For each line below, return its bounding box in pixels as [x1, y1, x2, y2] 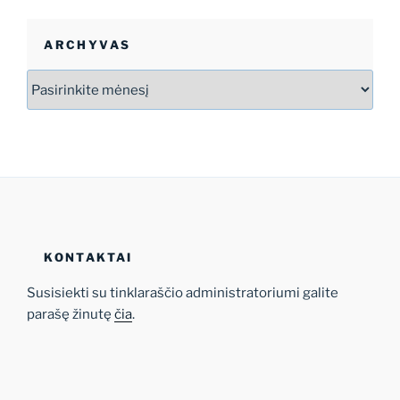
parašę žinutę [27, 305, 114, 322]
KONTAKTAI [44, 249, 133, 264]
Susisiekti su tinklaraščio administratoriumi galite [27, 284, 338, 301]
